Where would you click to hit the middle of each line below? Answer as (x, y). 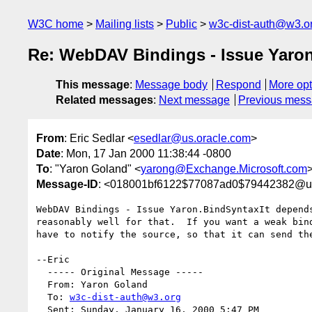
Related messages (104, 100)
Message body (171, 85)
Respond (238, 85)
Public (181, 24)
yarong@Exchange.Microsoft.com (224, 169)
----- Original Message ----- (42, 272)
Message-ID (67, 184)
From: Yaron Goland (42, 284)
